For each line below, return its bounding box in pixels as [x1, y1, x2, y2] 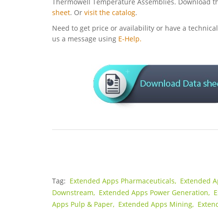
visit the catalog [84, 8, 135, 18]
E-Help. [118, 34, 142, 44]
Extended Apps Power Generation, [99, 188, 212, 198]
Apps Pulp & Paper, [52, 200, 116, 209]
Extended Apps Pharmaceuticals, [70, 176, 178, 186]
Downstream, [52, 188, 97, 198]
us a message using [52, 34, 118, 44]
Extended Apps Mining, [118, 200, 196, 209]
